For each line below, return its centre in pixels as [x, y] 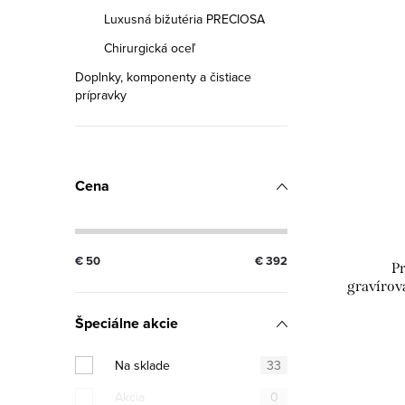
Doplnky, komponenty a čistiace [163, 77]
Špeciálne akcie [127, 323]
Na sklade [142, 365]
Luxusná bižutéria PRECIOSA [184, 19]
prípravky [101, 95]
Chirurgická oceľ [150, 48]
